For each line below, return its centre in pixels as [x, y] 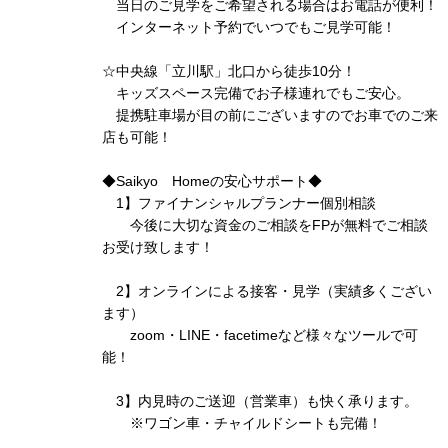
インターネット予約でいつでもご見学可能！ [249, 27]
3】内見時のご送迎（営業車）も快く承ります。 [260, 401]
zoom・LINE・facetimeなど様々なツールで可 [260, 335]
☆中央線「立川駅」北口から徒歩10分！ [229, 71]
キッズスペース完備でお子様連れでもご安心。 [256, 93]
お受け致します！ [158, 247]
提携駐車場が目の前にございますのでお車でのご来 [270, 115]
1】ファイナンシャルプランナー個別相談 [239, 203]
